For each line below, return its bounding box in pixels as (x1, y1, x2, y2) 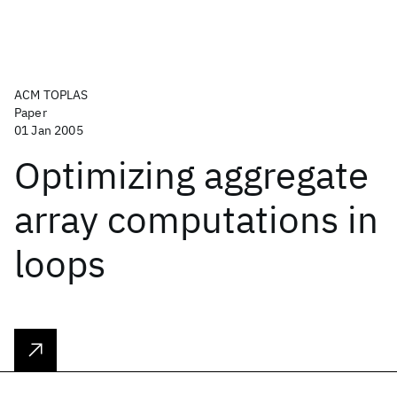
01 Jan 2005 (14, 122, 83, 138)
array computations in (14, 195, 378, 244)
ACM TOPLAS (14, 87, 89, 103)
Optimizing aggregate (14, 151, 369, 199)
